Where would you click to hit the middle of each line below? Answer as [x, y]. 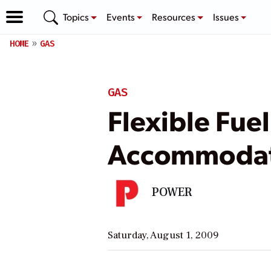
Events [121, 16]
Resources [175, 16]
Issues [227, 16]
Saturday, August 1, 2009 [163, 235]
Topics [77, 16]
